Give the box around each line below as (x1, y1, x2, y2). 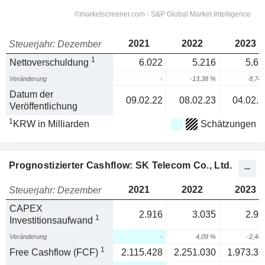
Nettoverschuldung (9, 57, 91, 67)
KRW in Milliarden (13, 119, 89, 129)
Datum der (9, 89, 53, 99)
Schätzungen (201, 119, 256, 129)
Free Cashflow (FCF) (9, 247, 101, 257)
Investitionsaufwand (9, 215, 95, 225)
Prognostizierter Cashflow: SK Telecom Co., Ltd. (9, 160, 232, 170)
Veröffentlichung (9, 101, 77, 111)
